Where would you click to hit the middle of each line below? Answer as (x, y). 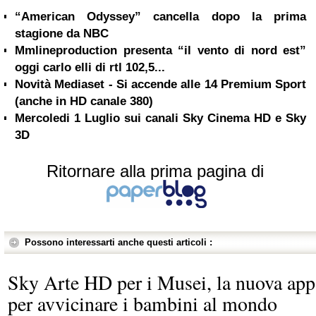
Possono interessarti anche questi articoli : (119, 242)
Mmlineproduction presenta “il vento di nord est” (160, 50)
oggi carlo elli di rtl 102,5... (90, 67)
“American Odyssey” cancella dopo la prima (160, 17)
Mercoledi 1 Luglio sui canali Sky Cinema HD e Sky (160, 118)
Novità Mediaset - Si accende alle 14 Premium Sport (160, 84)
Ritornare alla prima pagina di (155, 171)
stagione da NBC (62, 34)
